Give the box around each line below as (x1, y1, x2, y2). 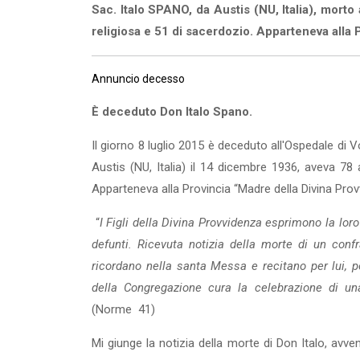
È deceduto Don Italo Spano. (92, 104, 252, 119)
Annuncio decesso (92, 72, 185, 85)
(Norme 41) (92, 302, 155, 317)
